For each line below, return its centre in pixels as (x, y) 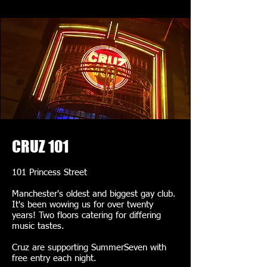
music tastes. (40, 226)
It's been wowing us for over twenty (83, 205)
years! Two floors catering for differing (86, 215)
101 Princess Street (49, 173)
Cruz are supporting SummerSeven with (89, 248)
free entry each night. (54, 258)
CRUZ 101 (40, 146)
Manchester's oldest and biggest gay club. (94, 194)
